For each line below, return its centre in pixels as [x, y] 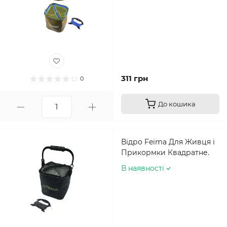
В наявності [143, 168]
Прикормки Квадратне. [165, 153]
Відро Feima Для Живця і [168, 142]
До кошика [177, 104]
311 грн [135, 78]
